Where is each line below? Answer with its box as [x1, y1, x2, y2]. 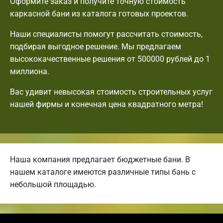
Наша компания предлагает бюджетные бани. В [10, 154, 190, 164]
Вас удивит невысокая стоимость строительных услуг [10, 87, 213, 97]
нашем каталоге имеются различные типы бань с [10, 167, 196, 177]
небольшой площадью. [10, 179, 96, 189]
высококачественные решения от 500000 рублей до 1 [10, 54, 210, 64]
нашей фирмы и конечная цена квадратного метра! [10, 99, 203, 109]
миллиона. [10, 66, 49, 76]
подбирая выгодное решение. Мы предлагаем [10, 41, 181, 51]
